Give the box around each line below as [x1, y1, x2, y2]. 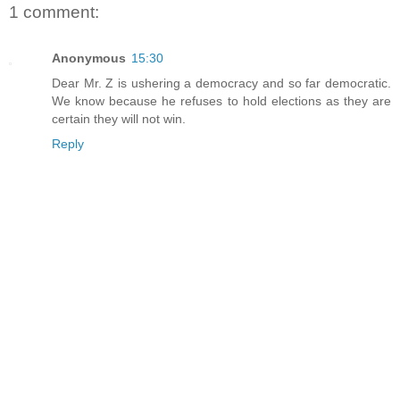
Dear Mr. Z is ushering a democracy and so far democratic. [52, 76, 391, 91]
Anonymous [52, 51, 126, 66]
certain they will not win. [52, 112, 186, 127]
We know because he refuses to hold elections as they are [52, 94, 391, 109]
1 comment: [9, 2, 99, 21]
